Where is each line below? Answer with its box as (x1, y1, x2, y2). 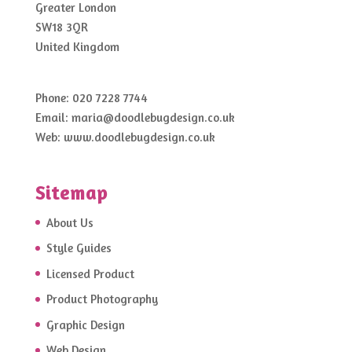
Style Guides (46, 240, 112, 256)
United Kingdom (35, 39, 119, 55)
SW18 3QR (35, 20, 88, 35)
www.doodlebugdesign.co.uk (63, 130, 215, 145)
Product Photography (46, 291, 158, 307)
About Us (46, 214, 93, 230)
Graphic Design (46, 317, 125, 332)
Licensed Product (46, 266, 134, 281)
